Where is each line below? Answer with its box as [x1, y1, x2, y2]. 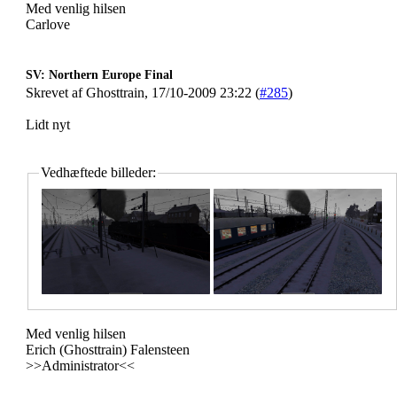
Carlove [26, 17, 70, 32]
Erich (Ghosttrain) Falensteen [26, 342, 190, 357]
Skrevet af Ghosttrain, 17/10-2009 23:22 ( [26, 85, 260, 100]
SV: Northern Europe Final [26, 68, 173, 82]
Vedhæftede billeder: [41, 165, 156, 180]
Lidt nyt [26, 117, 70, 132]
